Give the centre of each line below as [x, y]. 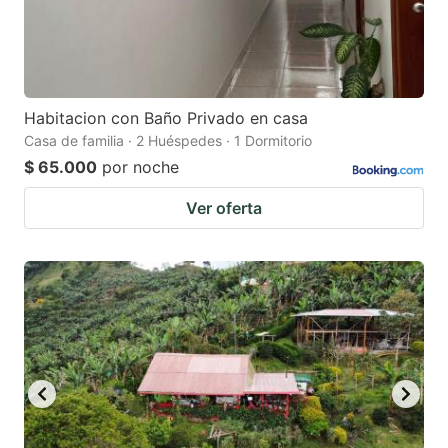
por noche [140, 166]
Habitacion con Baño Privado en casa [166, 117]
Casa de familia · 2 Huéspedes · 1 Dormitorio [168, 140]
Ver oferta [224, 207]
